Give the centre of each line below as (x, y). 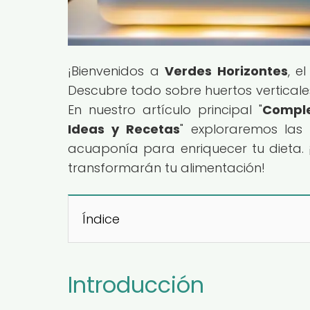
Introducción (136, 284)
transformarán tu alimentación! (166, 167)
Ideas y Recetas (124, 129)
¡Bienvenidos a (117, 71)
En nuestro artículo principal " (165, 109)
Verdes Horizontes (226, 71)
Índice (101, 219)
